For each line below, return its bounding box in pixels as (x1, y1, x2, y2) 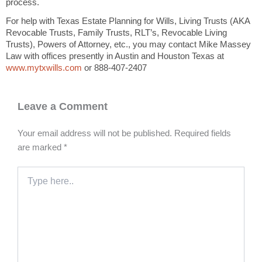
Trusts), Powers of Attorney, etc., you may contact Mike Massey (6, 40, 251, 50)
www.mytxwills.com (6, 63, 82, 73)
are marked (18, 142, 64, 152)
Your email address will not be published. (18, 128, 172, 138)
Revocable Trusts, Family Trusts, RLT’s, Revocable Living (6, 28, 227, 38)
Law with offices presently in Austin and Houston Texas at (6, 51, 224, 61)
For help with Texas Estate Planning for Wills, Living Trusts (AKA (6, 16, 250, 26)
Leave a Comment (18, 100, 108, 113)
